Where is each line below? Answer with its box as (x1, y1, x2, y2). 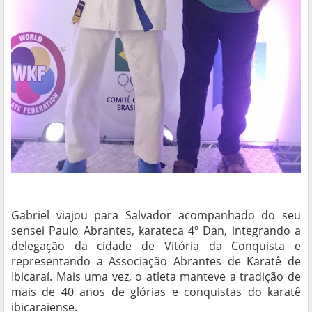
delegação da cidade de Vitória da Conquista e (11, 238, 301, 254)
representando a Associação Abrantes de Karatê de (11, 253, 301, 270)
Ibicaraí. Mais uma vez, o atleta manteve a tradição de (11, 269, 301, 285)
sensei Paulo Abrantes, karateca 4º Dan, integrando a (11, 223, 301, 239)
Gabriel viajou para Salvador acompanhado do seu (11, 208, 301, 224)
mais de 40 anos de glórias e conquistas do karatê (11, 284, 301, 300)
